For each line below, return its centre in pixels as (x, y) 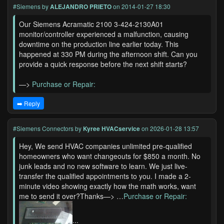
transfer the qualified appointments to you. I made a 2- (105, 176)
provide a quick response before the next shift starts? (103, 64)
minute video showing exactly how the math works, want (107, 186)
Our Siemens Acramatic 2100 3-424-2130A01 (91, 24)
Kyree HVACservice (111, 128)
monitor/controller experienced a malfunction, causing (104, 34)
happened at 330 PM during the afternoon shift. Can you (108, 54)
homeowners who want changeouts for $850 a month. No (110, 156)
